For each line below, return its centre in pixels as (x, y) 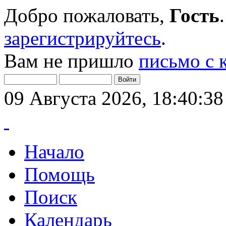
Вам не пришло (71, 61)
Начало (54, 152)
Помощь (60, 174)
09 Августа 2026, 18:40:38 (114, 98)
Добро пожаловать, (87, 15)
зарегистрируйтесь (82, 38)
